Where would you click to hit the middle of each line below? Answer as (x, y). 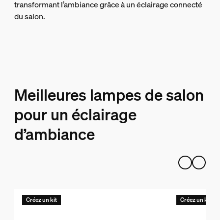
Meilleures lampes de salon (109, 95)
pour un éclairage (75, 114)
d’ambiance (54, 134)
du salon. (29, 16)
